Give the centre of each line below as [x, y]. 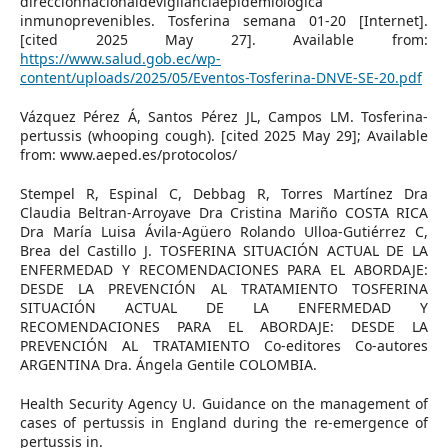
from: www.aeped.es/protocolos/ [128, 154]
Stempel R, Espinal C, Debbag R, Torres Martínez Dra [224, 193]
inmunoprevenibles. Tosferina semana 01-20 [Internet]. [224, 20]
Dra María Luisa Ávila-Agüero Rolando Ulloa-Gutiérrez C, [224, 231]
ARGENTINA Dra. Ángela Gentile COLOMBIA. [168, 364]
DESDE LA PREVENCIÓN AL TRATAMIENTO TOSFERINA [224, 288]
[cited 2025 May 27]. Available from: [224, 39]
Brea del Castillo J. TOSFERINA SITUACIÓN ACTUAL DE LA [224, 250]
